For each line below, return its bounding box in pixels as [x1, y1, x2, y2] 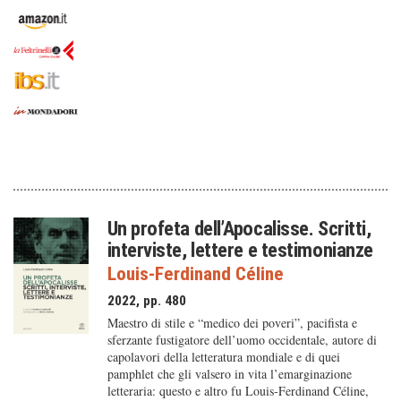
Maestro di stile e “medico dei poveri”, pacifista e [107, 314, 357, 331]
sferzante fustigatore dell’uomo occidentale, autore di [107, 331, 377, 348]
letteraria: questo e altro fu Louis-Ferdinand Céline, [107, 382, 369, 399]
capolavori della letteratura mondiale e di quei [107, 348, 340, 365]
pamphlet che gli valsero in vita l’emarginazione [107, 365, 352, 382]
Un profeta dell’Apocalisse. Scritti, [107, 217, 371, 240]
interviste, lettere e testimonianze [107, 238, 373, 261]
